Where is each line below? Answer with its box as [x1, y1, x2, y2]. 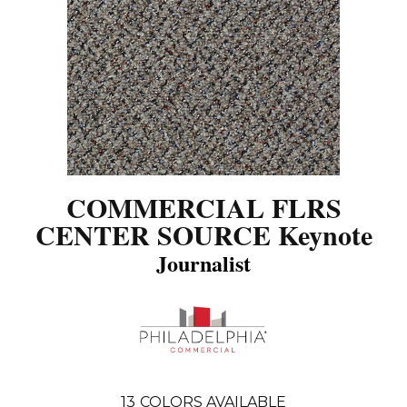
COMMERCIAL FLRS [65, 186, 342, 227]
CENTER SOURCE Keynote [35, 213, 372, 254]
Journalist [156, 246, 251, 279]
